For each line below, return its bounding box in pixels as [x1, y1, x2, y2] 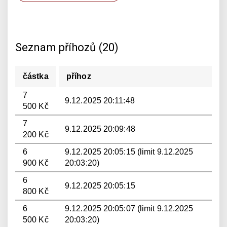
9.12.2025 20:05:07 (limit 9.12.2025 [65, 204, 194, 213]
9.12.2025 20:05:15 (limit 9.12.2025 [65, 147, 194, 156]
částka [23, 72, 49, 81]
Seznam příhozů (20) [15, 41, 119, 54]
